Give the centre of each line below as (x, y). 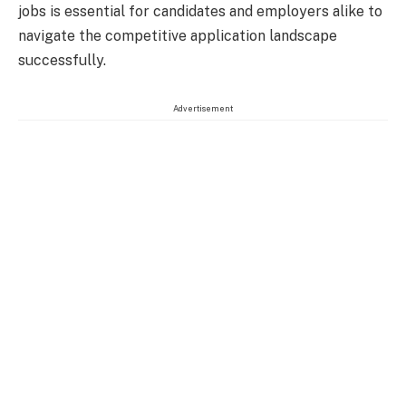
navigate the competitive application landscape (178, 35)
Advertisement (203, 109)
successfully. (62, 60)
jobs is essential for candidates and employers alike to (200, 11)
